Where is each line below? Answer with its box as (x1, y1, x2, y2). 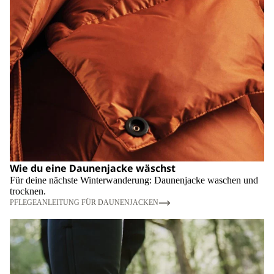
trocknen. (10, 185, 46, 196)
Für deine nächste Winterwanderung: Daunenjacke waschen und (10, 174, 258, 185)
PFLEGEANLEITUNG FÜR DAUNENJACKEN (10, 198, 158, 207)
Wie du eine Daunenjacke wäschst (10, 161, 176, 175)
